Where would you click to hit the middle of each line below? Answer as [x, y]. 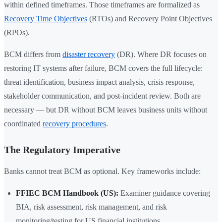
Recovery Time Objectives [46, 19]
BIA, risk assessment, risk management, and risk [91, 207]
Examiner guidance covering [164, 193]
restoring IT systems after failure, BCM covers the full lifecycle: [103, 68]
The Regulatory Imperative [62, 150]
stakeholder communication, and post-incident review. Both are [102, 96]
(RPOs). [17, 33]
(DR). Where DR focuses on [161, 55]
